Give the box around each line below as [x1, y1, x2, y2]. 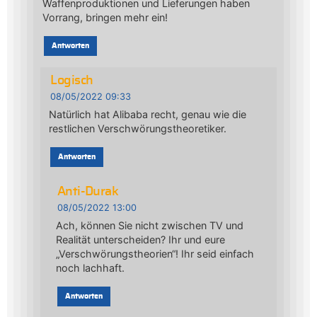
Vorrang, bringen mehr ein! [42, 11, 168, 24]
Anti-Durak [57, 185, 119, 198]
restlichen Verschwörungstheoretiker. [49, 122, 227, 135]
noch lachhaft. [55, 262, 125, 275]
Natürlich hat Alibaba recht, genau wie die [49, 108, 247, 121]
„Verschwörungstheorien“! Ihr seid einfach [55, 248, 254, 260]
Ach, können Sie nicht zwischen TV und [55, 219, 243, 232]
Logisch [50, 74, 93, 87]
